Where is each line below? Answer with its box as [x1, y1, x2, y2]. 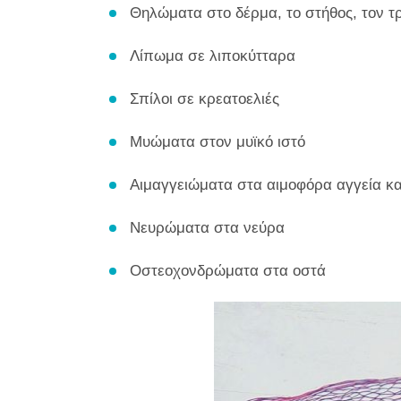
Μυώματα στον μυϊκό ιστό [130, 133, 305, 151]
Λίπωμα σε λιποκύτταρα [130, 47, 295, 65]
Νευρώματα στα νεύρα [130, 219, 285, 237]
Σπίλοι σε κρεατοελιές [130, 90, 279, 108]
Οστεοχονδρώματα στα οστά [130, 262, 326, 280]
